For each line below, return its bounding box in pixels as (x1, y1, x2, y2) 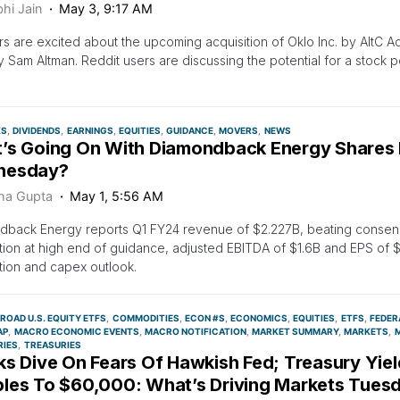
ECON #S (184, 312, 225, 323)
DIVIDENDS (12, 125, 62, 136)
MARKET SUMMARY (252, 326, 338, 337)
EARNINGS (66, 125, 113, 136)
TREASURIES (23, 339, 81, 350)
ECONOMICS (230, 312, 287, 323)
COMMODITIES (112, 312, 179, 323)
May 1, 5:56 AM (70, 188, 164, 204)
